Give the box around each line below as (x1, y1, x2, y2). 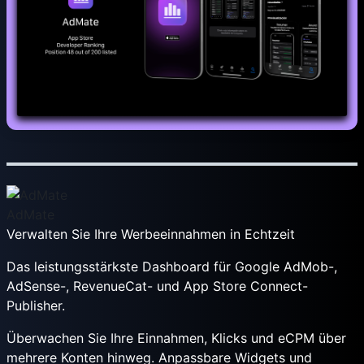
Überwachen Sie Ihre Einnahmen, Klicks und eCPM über (6, 330, 346, 346)
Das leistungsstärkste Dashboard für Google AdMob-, (6, 258, 337, 275)
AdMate (6, 206, 54, 223)
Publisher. (6, 297, 65, 314)
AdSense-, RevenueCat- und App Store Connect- (6, 278, 308, 294)
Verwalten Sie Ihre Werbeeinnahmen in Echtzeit (6, 226, 295, 242)
